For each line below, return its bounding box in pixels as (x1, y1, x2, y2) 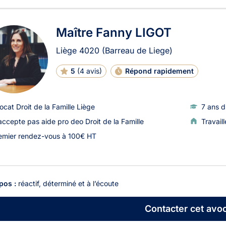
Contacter (144, 203, 188, 214)
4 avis (79, 66, 99, 75)
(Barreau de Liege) (102, 45, 173, 55)
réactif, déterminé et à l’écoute (18, 179, 119, 188)
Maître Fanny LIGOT (56, 25, 172, 40)
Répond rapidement (125, 66, 194, 75)
